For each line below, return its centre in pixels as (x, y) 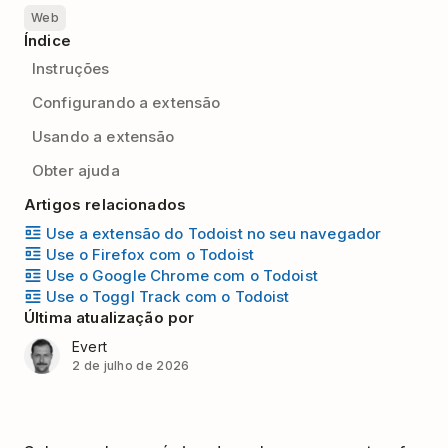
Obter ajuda (76, 170)
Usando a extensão (103, 136)
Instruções (71, 68)
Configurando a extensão (126, 102)
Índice (47, 40)
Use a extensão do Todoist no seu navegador (214, 233)
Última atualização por (109, 317)
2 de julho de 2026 (131, 365)
